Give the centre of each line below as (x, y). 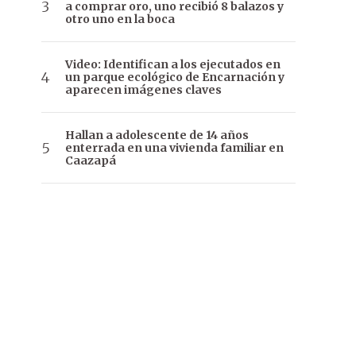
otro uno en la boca (120, 19)
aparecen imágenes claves (143, 90)
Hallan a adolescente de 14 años (157, 135)
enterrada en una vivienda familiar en (174, 148)
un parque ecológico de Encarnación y (175, 77)
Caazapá (91, 161)
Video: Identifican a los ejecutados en (173, 65)
